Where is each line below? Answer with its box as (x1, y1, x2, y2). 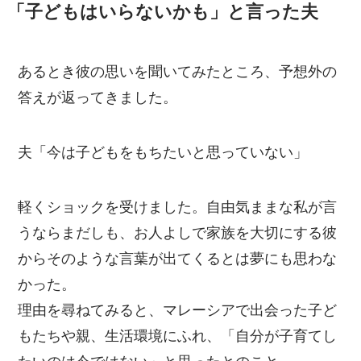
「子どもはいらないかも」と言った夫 (6, 2, 318, 23)
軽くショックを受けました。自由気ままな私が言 (18, 198, 338, 215)
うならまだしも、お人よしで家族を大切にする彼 (18, 224, 338, 241)
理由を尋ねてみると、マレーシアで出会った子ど (18, 301, 338, 318)
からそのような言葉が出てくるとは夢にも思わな (18, 250, 338, 267)
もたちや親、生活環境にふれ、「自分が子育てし (18, 327, 338, 344)
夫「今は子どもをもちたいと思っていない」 (18, 144, 309, 161)
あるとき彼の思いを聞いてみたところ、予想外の (18, 64, 338, 81)
